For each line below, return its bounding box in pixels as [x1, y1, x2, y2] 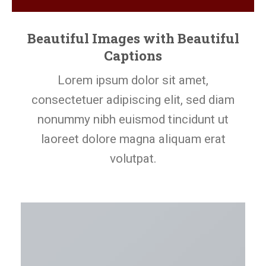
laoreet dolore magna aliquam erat [40, 132, 226, 147]
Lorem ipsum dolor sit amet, [58, 73, 208, 88]
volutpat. [109, 151, 157, 166]
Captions [104, 47, 162, 64]
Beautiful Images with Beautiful [27, 30, 239, 47]
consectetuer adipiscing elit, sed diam [31, 93, 235, 107]
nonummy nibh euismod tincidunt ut [37, 112, 229, 127]
